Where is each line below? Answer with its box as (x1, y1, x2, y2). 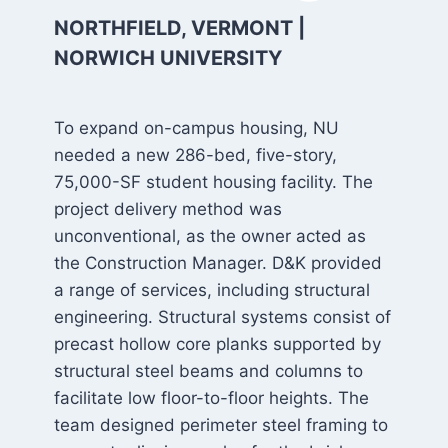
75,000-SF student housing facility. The (53, 172, 373, 193)
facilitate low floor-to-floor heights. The (53, 388, 369, 409)
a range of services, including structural (53, 280, 370, 301)
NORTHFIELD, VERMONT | (53, 16, 305, 41)
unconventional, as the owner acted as (53, 226, 366, 247)
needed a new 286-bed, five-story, (53, 145, 337, 166)
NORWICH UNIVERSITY (53, 46, 282, 71)
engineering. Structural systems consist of (53, 307, 391, 328)
